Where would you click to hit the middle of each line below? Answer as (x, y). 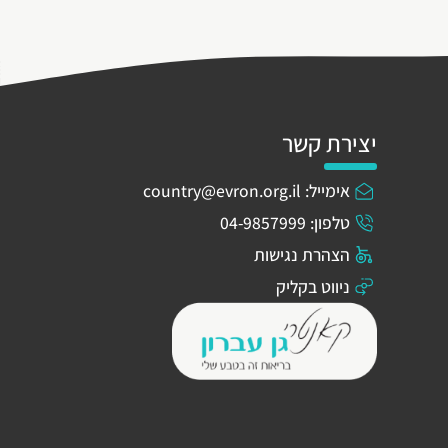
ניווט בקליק (312, 287)
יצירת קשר (329, 143)
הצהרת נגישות (301, 255)
